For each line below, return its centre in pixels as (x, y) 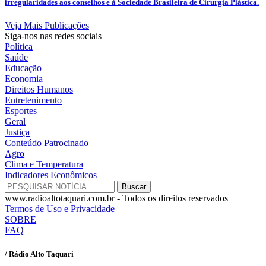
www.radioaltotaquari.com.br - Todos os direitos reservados (116, 198)
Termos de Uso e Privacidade (60, 209)
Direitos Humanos (39, 90)
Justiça (17, 132)
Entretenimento (33, 100)
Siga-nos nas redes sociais (53, 36)
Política (19, 47)
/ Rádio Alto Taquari (39, 254)
